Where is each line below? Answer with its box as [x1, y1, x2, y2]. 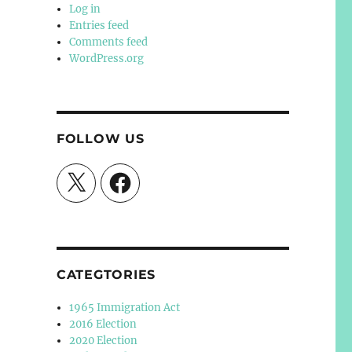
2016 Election [69, 317, 137, 331]
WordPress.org [69, 51, 145, 65]
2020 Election [69, 333, 138, 347]
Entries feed [69, 18, 130, 32]
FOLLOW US [56, 130, 145, 146]
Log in [69, 2, 101, 16]
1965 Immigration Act [69, 300, 181, 314]
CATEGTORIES [56, 266, 156, 282]
